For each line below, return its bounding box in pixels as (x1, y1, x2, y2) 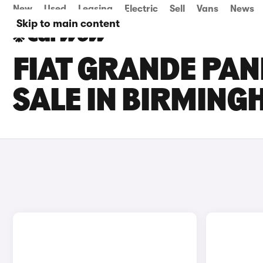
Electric (124, 4, 158, 14)
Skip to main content (16, 18, 120, 29)
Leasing (78, 4, 113, 14)
